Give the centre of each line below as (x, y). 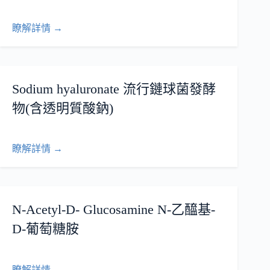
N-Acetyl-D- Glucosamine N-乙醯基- (114, 210)
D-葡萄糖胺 (46, 229)
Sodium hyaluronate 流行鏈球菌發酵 (114, 89)
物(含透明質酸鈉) (63, 108)
